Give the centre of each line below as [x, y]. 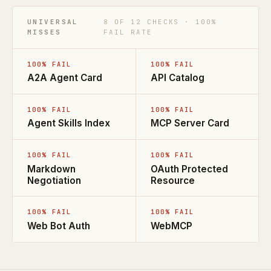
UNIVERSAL [53, 22]
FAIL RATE [128, 32]
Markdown [51, 169]
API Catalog [177, 78]
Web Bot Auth [59, 226]
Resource [172, 180]
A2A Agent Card [65, 78]
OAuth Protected [189, 169]
